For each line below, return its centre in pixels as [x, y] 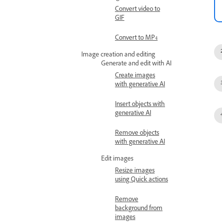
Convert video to [138, 10]
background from [139, 209]
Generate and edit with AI [136, 64]
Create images [135, 76]
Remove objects [137, 134]
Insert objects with [140, 105]
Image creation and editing [118, 55]
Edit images [117, 160]
